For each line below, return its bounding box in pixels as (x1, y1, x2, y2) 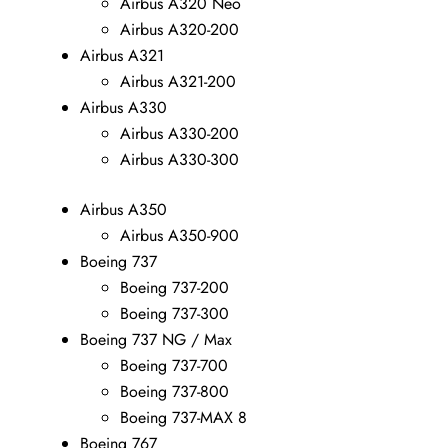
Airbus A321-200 (120, 69, 236, 93)
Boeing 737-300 (120, 301, 229, 325)
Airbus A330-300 (120, 147, 239, 171)
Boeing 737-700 (120, 353, 228, 377)
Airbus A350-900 (120, 223, 239, 247)
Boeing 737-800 (120, 379, 229, 403)
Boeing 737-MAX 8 (120, 405, 247, 429)
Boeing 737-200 (120, 275, 229, 299)
